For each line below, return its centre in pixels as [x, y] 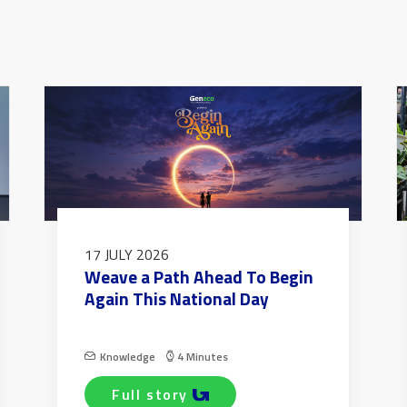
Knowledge [128, 357]
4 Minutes [203, 357]
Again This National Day [177, 299]
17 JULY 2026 [127, 255]
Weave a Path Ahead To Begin [199, 277]
